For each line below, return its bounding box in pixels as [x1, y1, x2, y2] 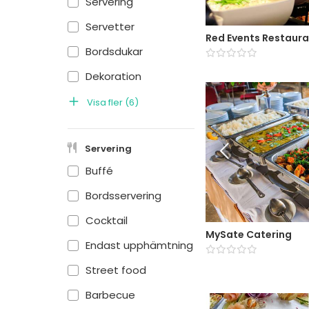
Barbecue [86, 288, 135, 302]
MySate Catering [206, 228, 292, 242]
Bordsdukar [86, 44, 143, 59]
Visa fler [87, 96, 123, 109]
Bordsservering [86, 188, 161, 203]
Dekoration [86, 69, 141, 83]
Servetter [86, 19, 134, 34]
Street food [86, 263, 146, 277]
